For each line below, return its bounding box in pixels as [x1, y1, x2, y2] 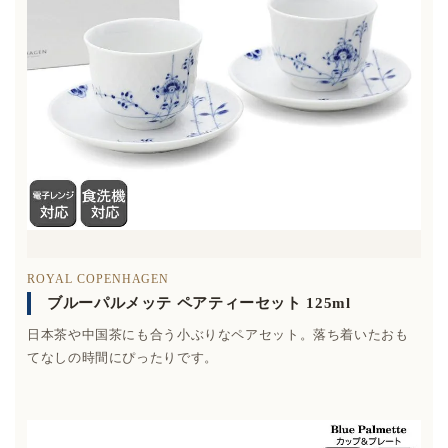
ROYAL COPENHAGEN [27, 271, 170, 286]
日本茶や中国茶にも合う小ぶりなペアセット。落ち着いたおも [27, 326, 409, 342]
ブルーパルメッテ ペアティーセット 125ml [47, 294, 351, 311]
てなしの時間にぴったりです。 [27, 349, 218, 365]
